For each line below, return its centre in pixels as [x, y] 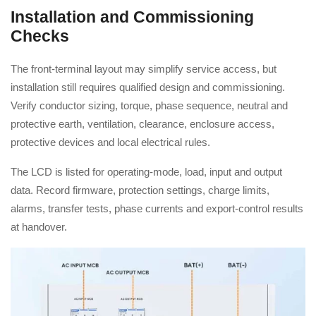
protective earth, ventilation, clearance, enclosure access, [142, 124]
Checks [40, 36]
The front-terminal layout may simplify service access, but [144, 69]
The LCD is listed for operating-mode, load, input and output [146, 172]
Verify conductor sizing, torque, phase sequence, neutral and [149, 105]
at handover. [39, 227]
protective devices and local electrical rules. [110, 142]
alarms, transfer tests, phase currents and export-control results [157, 208]
